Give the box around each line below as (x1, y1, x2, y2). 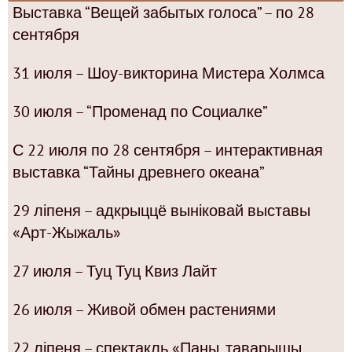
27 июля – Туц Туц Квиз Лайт (13, 260, 217, 281)
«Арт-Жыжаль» (13, 222, 121, 243)
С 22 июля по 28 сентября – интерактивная (13, 139, 323, 160)
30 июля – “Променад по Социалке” (13, 101, 268, 122)
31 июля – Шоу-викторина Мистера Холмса (13, 62, 324, 83)
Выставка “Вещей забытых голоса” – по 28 (13, 2, 314, 23)
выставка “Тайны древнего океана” (13, 161, 265, 182)
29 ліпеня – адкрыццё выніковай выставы (13, 200, 310, 221)
